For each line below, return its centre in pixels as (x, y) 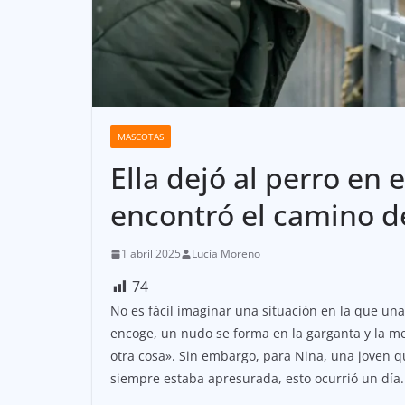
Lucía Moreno (226, 254)
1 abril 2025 (151, 254)
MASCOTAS (141, 137)
